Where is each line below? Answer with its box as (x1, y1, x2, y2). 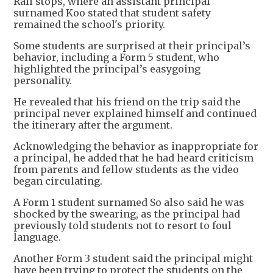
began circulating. (13, 175, 102, 188)
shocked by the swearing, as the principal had (13, 208, 240, 221)
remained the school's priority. (13, 18, 165, 31)
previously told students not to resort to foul (13, 219, 232, 232)
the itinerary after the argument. (13, 119, 172, 132)
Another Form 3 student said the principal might (13, 252, 253, 265)
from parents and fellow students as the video (13, 163, 239, 176)
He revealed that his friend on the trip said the (13, 96, 241, 108)
